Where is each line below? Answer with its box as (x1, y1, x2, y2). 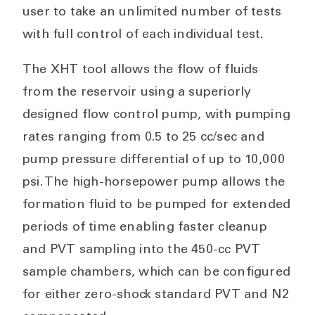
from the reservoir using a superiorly (22, 86, 252, 99)
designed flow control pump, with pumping (22, 108, 291, 122)
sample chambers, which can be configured (22, 266, 291, 279)
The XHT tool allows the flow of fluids (22, 63, 259, 77)
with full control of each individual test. (22, 28, 264, 41)
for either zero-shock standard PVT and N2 (22, 288, 290, 302)
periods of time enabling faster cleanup (22, 221, 267, 234)
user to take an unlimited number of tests (22, 6, 282, 19)
